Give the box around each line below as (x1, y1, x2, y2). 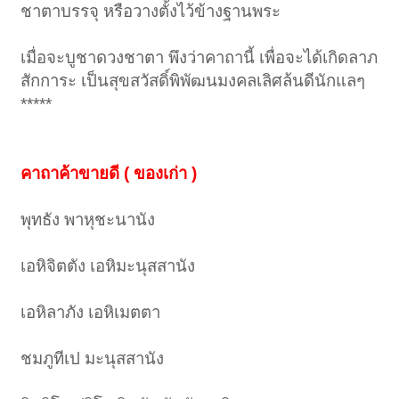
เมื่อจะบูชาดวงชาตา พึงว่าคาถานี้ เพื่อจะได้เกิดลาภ (20, 48, 379, 68)
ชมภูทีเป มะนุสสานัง (20, 349, 165, 369)
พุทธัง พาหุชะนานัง (20, 210, 156, 230)
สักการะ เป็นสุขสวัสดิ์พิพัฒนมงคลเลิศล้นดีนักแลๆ (20, 71, 366, 91)
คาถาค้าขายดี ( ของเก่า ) (20, 164, 198, 183)
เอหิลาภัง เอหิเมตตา (20, 303, 161, 322)
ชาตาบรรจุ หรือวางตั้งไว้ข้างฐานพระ (20, 2, 281, 21)
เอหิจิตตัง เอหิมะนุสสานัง (20, 256, 196, 276)
